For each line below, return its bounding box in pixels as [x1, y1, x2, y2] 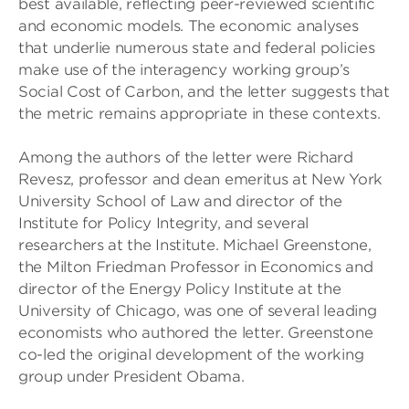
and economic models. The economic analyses [18, 17, 359, 35]
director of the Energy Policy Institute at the [18, 280, 341, 298]
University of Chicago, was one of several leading [18, 302, 377, 320]
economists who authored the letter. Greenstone [18, 324, 373, 341]
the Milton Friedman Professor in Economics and [18, 258, 373, 276]
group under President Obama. [18, 368, 245, 385]
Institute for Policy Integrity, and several [18, 215, 309, 232]
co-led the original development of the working [18, 346, 364, 363]
